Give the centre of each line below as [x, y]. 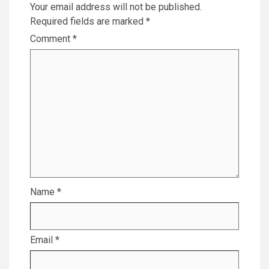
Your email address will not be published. [116, 7]
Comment [51, 39]
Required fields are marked [88, 21]
